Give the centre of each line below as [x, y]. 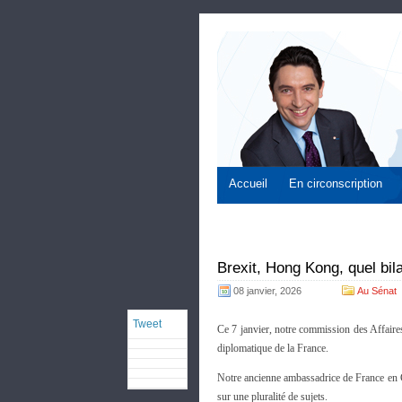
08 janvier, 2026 [267, 291]
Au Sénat [377, 291]
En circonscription [336, 184]
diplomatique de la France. [273, 348]
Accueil [248, 184]
